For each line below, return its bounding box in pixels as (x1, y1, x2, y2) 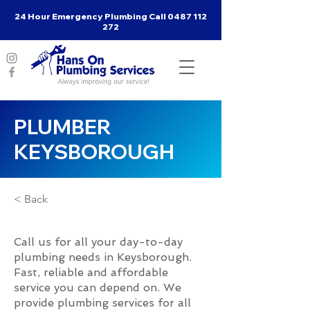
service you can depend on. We (14, 281, 181, 294)
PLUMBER (14, 114, 111, 139)
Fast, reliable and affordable (14, 266, 168, 279)
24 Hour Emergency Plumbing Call (15, 11, 167, 21)
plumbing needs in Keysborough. (14, 250, 192, 264)
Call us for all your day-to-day (14, 235, 183, 248)
